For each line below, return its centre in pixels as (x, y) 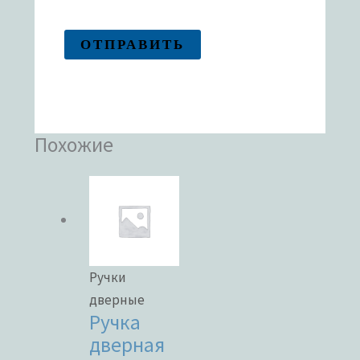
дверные (117, 299)
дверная (127, 344)
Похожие (74, 144)
